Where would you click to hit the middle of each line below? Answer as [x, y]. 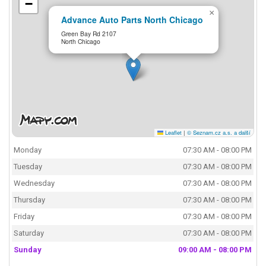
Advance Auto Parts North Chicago [132, 20]
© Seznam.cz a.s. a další [218, 132]
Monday [28, 150]
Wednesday [34, 183]
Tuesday [28, 167]
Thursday [30, 200]
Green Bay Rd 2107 [89, 33]
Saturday [29, 233]
